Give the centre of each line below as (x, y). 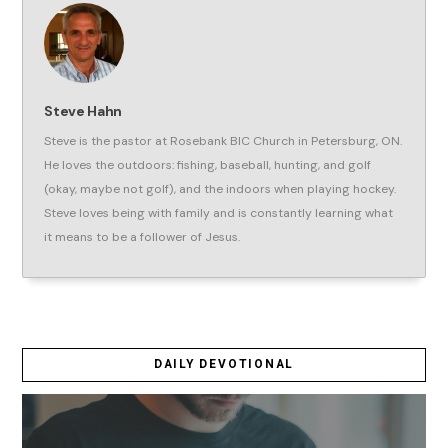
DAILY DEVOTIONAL (224, 363)
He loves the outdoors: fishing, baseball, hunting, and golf (208, 165)
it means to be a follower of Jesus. (142, 237)
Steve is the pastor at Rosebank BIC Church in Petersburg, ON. (223, 141)
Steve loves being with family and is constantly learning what (219, 213)
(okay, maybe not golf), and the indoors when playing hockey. (220, 189)
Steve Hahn (83, 111)
